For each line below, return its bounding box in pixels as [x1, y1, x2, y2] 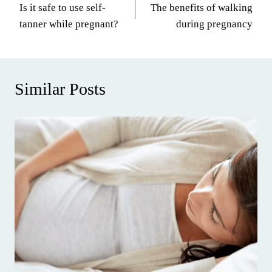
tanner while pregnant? [19, 18, 118, 30]
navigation [19, 5, 90, 25]
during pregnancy [176, 18, 253, 30]
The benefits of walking [151, 2, 253, 14]
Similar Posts [15, 79, 106, 98]
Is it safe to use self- [19, 2, 106, 14]
